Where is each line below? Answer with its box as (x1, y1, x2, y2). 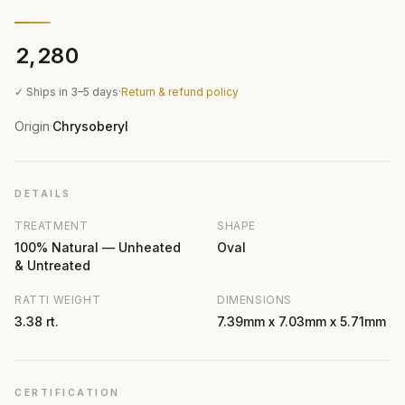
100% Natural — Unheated (14, 239, 181, 255)
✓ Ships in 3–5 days (14, 84, 118, 99)
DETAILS (14, 187, 71, 200)
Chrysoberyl (52, 118, 128, 134)
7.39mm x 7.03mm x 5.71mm (217, 313, 386, 329)
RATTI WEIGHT (14, 292, 101, 306)
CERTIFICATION (14, 386, 120, 399)
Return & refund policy (121, 84, 239, 99)
